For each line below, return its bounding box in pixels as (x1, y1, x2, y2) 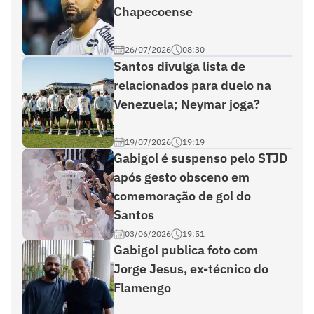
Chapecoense (114, 4, 193, 20)
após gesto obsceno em (114, 169, 250, 185)
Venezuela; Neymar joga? (114, 96, 260, 112)
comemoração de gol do (114, 188, 251, 204)
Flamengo (114, 280, 171, 296)
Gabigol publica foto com (114, 242, 258, 258)
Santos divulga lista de (114, 58, 245, 74)
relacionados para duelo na (114, 77, 271, 93)
